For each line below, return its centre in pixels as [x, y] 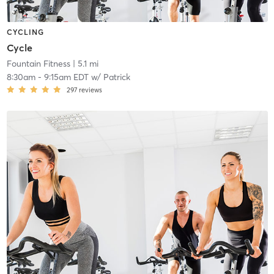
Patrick [117, 77]
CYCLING [25, 32]
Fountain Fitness [38, 64]
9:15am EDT [66, 77]
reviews [90, 90]
